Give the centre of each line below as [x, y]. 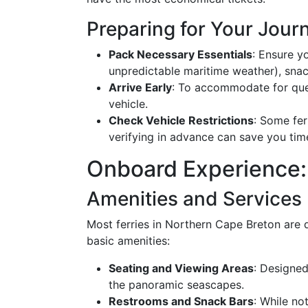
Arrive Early [140, 87]
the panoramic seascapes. [176, 285]
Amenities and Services [194, 199]
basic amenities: [128, 241]
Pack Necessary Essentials [180, 54]
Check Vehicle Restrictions [181, 120]
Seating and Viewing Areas [181, 268]
